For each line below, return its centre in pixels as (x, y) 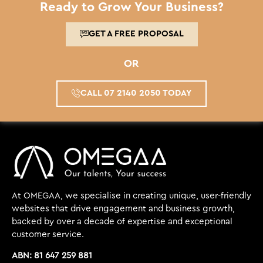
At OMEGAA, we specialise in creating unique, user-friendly (131, 195)
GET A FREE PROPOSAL (136, 34)
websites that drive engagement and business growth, (123, 208)
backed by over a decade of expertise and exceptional (122, 221)
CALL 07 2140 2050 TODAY (136, 93)
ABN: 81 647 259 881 (52, 256)
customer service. (48, 234)
